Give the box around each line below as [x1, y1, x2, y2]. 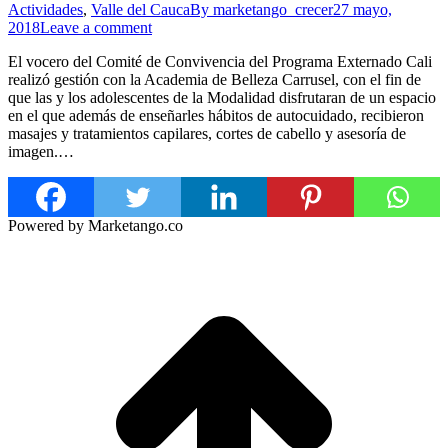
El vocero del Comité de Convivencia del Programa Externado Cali [8, 52, 432, 70]
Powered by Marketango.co [8, 216, 183, 234]
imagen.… [8, 142, 74, 160]
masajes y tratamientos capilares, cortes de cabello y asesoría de [8, 124, 406, 142]
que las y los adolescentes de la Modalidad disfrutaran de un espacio [8, 88, 436, 106]
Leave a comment [40, 18, 152, 36]
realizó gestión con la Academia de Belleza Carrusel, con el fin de [8, 70, 421, 88]
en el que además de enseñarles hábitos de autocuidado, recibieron [8, 106, 424, 124]
